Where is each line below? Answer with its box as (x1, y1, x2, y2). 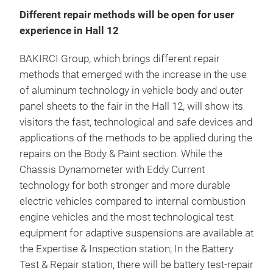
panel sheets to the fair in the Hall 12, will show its (19, 101, 243, 112)
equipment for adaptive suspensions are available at (19, 227, 253, 239)
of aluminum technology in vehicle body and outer (19, 85, 243, 96)
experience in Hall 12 (19, 25, 119, 37)
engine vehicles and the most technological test (19, 211, 233, 223)
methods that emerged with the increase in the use (19, 69, 247, 80)
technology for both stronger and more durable (19, 180, 230, 191)
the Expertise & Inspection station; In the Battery (19, 243, 233, 255)
